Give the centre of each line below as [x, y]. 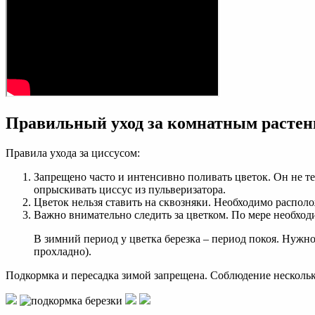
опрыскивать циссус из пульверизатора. [130, 190]
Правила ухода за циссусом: [73, 153]
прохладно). [63, 252]
